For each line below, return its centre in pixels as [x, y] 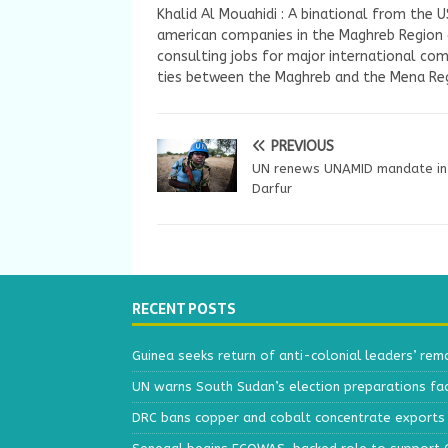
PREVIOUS [302, 146]
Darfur [272, 188]
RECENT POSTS [184, 308]
